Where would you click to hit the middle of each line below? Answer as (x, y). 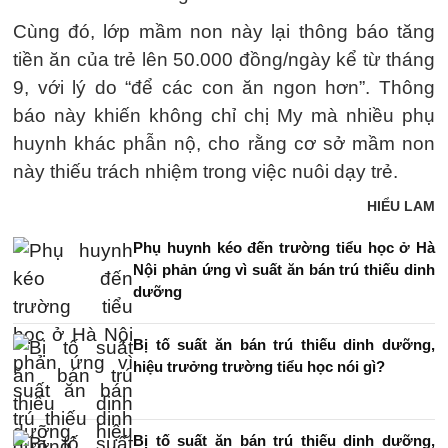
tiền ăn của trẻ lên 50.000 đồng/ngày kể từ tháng (224, 59)
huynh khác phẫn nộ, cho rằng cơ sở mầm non (224, 143)
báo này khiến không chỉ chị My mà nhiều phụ (224, 115)
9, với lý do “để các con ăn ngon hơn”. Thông (224, 87)
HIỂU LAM (401, 206)
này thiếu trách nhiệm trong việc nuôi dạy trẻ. (205, 171)
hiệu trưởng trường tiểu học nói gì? (259, 366)
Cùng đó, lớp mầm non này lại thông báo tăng (224, 31)
